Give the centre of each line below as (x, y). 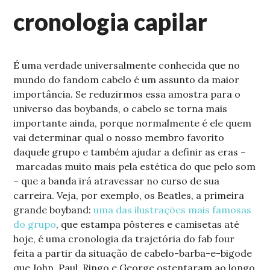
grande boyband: (54, 210)
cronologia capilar (111, 22)
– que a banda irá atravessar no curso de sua (117, 181)
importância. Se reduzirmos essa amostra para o (127, 94)
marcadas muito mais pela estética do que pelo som (135, 167)
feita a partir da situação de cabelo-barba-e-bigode (133, 253)
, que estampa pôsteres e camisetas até (148, 224)
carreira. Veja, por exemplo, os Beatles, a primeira (129, 196)
